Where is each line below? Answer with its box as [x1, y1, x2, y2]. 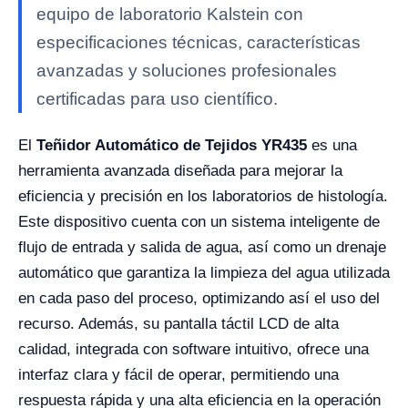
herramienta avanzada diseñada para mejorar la [18, 162, 342, 179]
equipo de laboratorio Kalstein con [36, 5, 303, 24]
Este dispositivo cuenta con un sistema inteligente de [18, 213, 380, 230]
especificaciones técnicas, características [36, 33, 361, 52]
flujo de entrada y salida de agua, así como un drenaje [18, 239, 386, 256]
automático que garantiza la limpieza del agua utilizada [18, 264, 390, 281]
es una [307, 137, 357, 154]
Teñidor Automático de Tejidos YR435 [36, 137, 307, 154]
